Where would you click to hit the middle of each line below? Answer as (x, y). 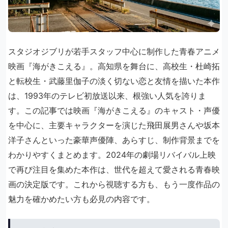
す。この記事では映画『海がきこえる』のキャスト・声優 (114, 110)
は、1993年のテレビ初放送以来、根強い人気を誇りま (107, 96)
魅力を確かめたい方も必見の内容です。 (81, 199)
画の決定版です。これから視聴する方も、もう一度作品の (114, 184)
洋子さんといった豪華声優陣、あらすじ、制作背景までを (114, 140)
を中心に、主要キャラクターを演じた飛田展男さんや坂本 (114, 125)
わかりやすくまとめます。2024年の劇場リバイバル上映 (112, 155)
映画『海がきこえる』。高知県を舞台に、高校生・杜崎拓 (114, 66)
